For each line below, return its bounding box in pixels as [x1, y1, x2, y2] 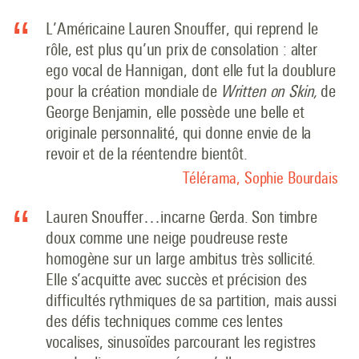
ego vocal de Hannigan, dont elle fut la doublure [46, 61, 336, 80]
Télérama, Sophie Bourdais [182, 168, 338, 188]
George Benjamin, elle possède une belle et [46, 103, 305, 122]
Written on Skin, [220, 82, 318, 101]
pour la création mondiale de [46, 82, 220, 101]
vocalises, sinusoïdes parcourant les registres [46, 333, 317, 352]
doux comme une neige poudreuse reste [46, 228, 288, 248]
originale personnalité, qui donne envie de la [46, 123, 312, 143]
